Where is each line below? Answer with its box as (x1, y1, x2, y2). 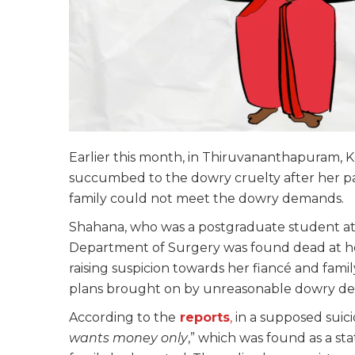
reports (180, 310, 230, 326)
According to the (69, 310, 176, 326)
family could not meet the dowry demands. (69, 191, 344, 207)
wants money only (69, 330, 188, 346)
